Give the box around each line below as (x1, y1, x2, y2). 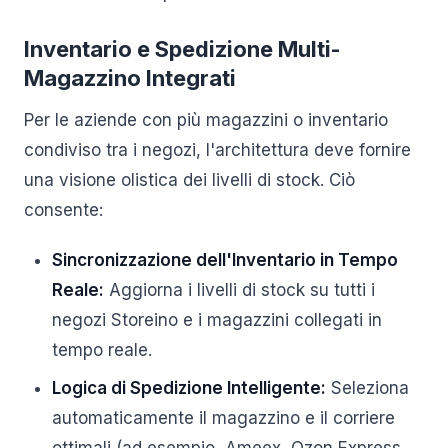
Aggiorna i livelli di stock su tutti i (104, 280, 375, 300)
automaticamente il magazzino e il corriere (52, 408, 395, 428)
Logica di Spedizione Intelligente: (52, 378, 326, 398)
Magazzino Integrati (24, 65, 236, 91)
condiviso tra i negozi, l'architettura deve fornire (24, 140, 411, 160)
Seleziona (326, 378, 409, 398)
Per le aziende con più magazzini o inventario (24, 110, 388, 130)
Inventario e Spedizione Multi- (24, 36, 341, 62)
